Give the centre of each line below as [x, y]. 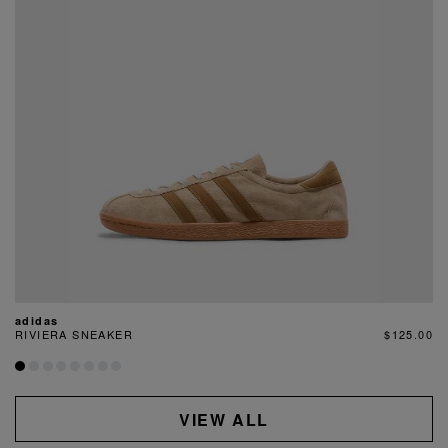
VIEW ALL [224, 419]
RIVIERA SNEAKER [74, 334]
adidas [37, 321]
